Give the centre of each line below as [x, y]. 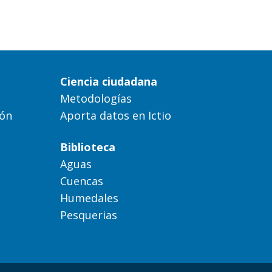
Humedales [89, 198]
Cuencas [81, 181]
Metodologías [96, 98]
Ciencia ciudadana [108, 81]
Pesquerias [88, 215]
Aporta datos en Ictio [115, 115]
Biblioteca [87, 147]
